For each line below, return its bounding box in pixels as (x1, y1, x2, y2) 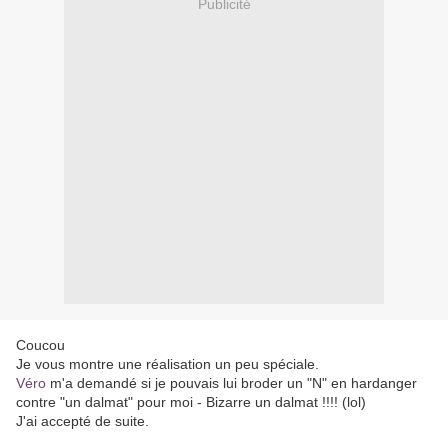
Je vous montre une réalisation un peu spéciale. (16, 356, 319, 373)
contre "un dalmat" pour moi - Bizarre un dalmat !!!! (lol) (16, 394, 366, 411)
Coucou (16, 337, 65, 354)
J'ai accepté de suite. (16, 413, 149, 430)
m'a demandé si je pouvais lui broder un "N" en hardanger (46, 375, 417, 392)
